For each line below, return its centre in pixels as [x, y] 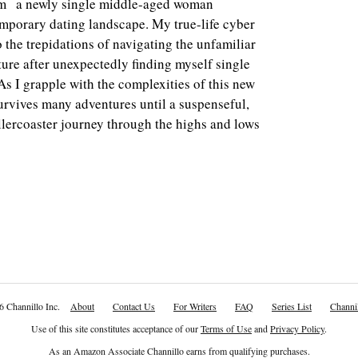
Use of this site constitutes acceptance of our [116, 328]
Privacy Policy [297, 328]
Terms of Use [226, 328]
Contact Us [134, 306]
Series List [292, 306]
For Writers [195, 306]
